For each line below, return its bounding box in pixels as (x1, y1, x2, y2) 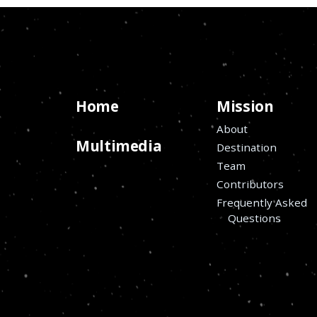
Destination (217, 139, 277, 154)
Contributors (217, 176, 284, 191)
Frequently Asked (217, 195, 308, 209)
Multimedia (76, 136, 162, 156)
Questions (228, 210, 282, 225)
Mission (217, 96, 274, 117)
